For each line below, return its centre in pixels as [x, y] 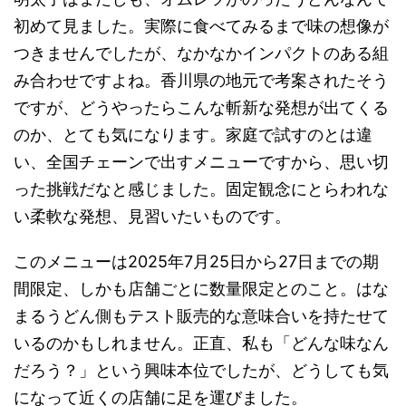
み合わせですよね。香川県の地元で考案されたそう [201, 81]
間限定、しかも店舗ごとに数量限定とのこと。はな [201, 289]
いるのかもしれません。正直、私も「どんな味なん [201, 343]
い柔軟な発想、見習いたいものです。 [152, 217]
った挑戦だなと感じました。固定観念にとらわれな [201, 189]
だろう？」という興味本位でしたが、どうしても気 [201, 371]
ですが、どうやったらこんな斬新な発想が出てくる [201, 108]
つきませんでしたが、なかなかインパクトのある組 [201, 53]
